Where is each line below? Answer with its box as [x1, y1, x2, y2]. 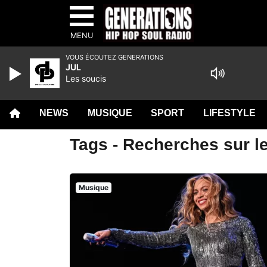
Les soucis [66, 73, 106, 83]
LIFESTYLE [203, 108, 256, 118]
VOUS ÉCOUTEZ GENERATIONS [66, 53, 163, 61]
